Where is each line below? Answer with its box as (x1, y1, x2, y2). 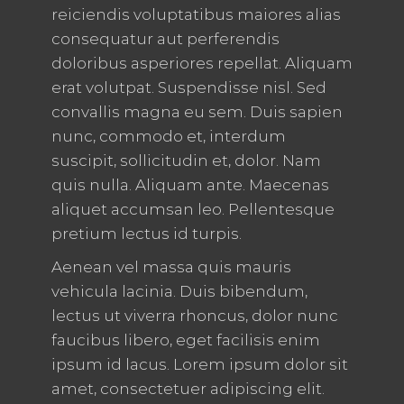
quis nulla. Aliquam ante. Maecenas (50, 176, 329, 195)
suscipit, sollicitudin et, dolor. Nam (50, 151, 321, 170)
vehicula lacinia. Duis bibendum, (50, 282, 308, 301)
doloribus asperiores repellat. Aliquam (50, 54, 353, 73)
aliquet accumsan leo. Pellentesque (50, 200, 335, 219)
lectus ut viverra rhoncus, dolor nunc (50, 307, 338, 326)
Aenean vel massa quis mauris (50, 258, 291, 277)
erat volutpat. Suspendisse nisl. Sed (50, 78, 326, 97)
